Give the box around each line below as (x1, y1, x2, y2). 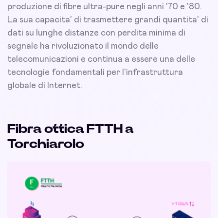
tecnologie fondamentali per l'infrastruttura (7, 68, 183, 77)
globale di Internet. (7, 81, 82, 91)
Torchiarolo (7, 138, 84, 151)
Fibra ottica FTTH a (7, 123, 134, 136)
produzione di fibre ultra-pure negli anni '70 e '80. (7, 2, 202, 12)
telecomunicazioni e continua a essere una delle (7, 55, 195, 64)
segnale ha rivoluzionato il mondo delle (7, 42, 159, 51)
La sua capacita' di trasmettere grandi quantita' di (7, 16, 208, 25)
